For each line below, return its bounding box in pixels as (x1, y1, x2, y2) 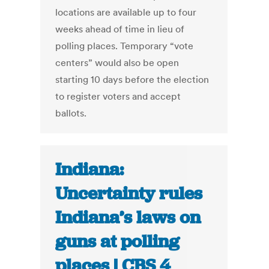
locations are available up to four (55, 6, 197, 19)
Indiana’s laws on (55, 206, 201, 229)
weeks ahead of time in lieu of (55, 23, 185, 35)
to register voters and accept (55, 90, 181, 103)
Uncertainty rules (55, 182, 203, 205)
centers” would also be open (55, 56, 180, 69)
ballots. (55, 107, 87, 119)
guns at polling (55, 230, 180, 253)
